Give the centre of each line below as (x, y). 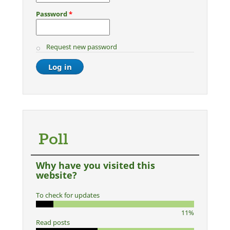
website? (56, 175)
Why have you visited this (95, 165)
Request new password (81, 47)
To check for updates (68, 195)
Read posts (53, 222)
